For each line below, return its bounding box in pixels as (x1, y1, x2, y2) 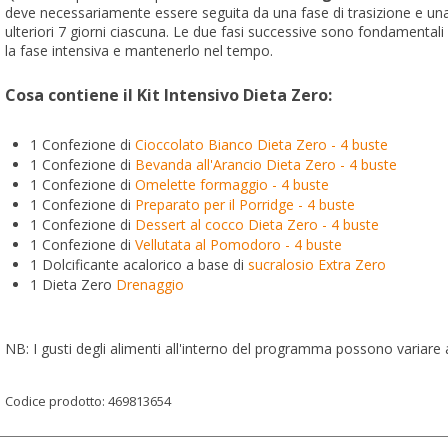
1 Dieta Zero (30, 275, 116, 294)
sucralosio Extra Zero (248, 255, 386, 274)
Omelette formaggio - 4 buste (135, 175, 329, 194)
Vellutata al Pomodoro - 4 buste (135, 235, 342, 254)
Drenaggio (116, 275, 188, 294)
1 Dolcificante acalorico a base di (30, 255, 248, 274)
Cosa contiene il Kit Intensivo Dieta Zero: (5, 84, 332, 106)
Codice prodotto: (5, 392, 108, 410)
